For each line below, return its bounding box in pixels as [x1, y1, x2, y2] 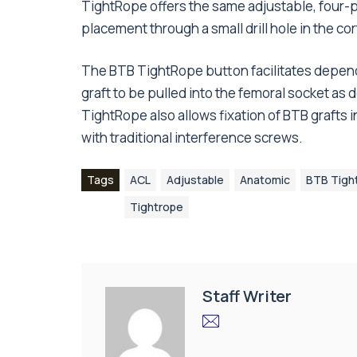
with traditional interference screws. [81, 128, 303, 147]
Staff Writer [202, 285, 292, 308]
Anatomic [240, 172, 290, 188]
